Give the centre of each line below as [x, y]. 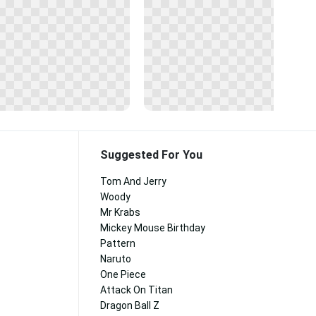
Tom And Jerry [133, 181]
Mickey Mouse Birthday [153, 228]
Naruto [116, 259]
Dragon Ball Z [130, 305]
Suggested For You [151, 155]
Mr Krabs [120, 212]
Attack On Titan [136, 290]
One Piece [123, 274]
